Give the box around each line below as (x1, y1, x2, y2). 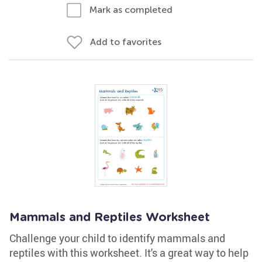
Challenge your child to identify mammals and (9, 231, 225, 245)
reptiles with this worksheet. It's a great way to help (9, 246, 249, 260)
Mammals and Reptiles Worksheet (9, 212, 210, 223)
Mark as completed (89, 4, 173, 15)
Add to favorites (90, 36, 161, 47)
